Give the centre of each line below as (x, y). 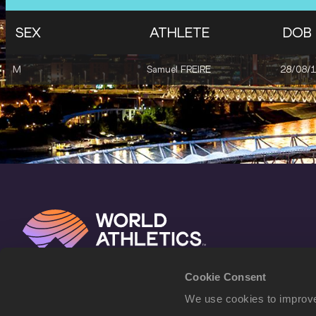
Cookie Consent (226, 276)
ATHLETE (179, 33)
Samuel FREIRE (178, 70)
